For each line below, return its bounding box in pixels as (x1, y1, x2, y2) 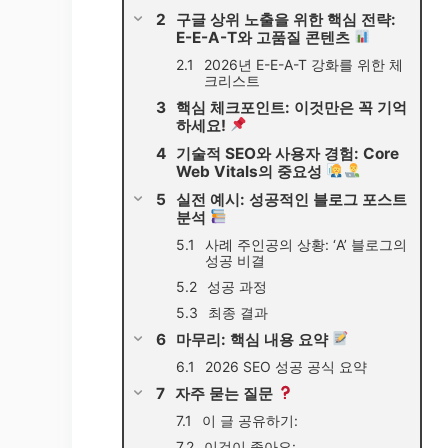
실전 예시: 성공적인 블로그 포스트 (176, 189, 407, 209)
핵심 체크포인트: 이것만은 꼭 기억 (176, 97, 407, 117)
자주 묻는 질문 (175, 383, 277, 403)
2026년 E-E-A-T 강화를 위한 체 (204, 55, 403, 73)
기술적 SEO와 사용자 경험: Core (176, 143, 399, 163)
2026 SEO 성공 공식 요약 (205, 357, 367, 375)
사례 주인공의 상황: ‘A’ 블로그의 (205, 235, 407, 253)
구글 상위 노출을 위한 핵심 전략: (176, 9, 396, 29)
